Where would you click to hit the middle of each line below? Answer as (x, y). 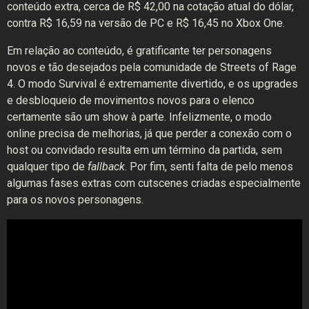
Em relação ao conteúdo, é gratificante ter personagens (139, 50)
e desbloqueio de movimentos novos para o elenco (131, 100)
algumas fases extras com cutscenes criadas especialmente (154, 183)
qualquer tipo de (47, 166)
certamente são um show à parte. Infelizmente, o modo (139, 117)
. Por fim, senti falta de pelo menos (209, 166)
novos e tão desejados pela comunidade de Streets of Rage (152, 67)
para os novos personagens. (75, 199)
